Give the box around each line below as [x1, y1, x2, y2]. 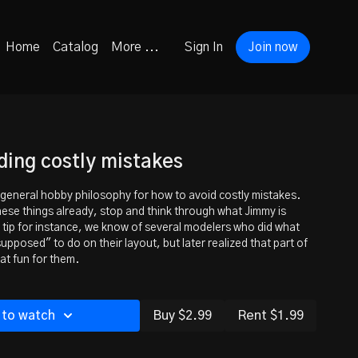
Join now [249, 41, 297, 54]
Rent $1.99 [237, 308, 304, 322]
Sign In [185, 41, 223, 54]
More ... [111, 41, 159, 54]
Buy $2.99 [153, 308, 212, 322]
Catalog [53, 41, 98, 54]
